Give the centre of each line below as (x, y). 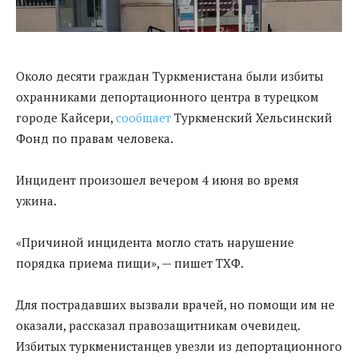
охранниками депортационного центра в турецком (167, 96)
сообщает (143, 117)
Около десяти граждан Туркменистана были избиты (170, 76)
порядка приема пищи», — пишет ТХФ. (130, 263)
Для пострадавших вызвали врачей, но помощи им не (175, 304)
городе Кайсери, (66, 117)
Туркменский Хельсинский (252, 117)
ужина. (36, 200)
